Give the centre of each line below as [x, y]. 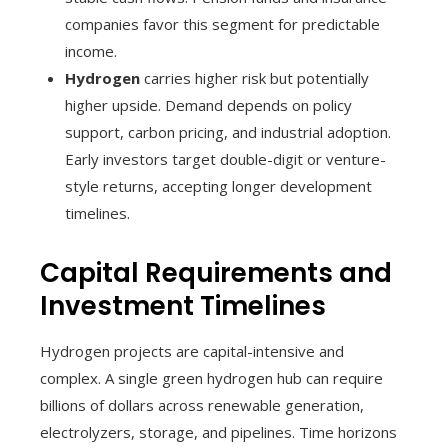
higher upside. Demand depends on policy [208, 104]
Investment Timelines [183, 305]
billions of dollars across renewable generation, [202, 404]
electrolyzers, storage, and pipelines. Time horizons [218, 431]
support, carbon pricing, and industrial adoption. [228, 131]
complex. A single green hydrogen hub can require [211, 377]
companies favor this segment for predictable [222, 23]
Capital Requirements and [216, 272]
